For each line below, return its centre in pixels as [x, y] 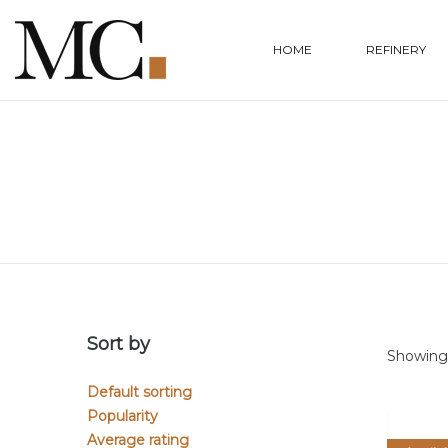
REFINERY [396, 49]
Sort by [118, 344]
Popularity [122, 416]
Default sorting [139, 392]
